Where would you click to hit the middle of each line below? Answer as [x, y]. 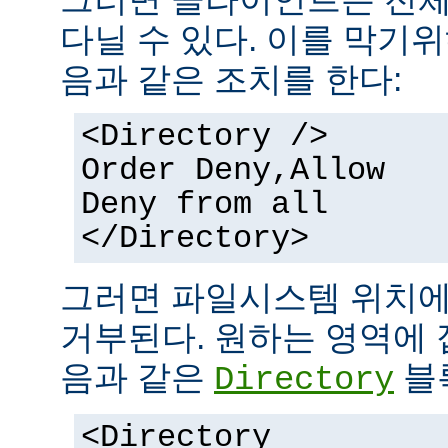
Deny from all [204, 204]
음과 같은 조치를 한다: [231, 78]
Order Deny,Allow [233, 170]
